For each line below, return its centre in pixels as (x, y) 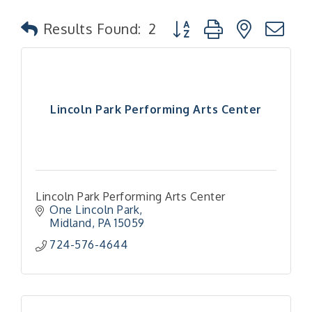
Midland (71, 223)
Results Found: (92, 29)
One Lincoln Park (94, 210)
